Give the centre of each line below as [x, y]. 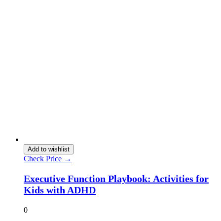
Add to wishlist [49, 149]
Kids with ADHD [60, 190]
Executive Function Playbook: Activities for [116, 178]
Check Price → [48, 158]
